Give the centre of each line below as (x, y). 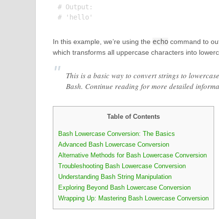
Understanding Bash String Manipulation (115, 177)
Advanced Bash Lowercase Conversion (113, 145)
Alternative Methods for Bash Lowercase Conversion (132, 155)
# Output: (75, 7)
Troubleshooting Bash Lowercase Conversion (122, 166)
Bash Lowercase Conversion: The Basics (116, 134)
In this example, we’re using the (102, 42)
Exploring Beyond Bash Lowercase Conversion (124, 188)
